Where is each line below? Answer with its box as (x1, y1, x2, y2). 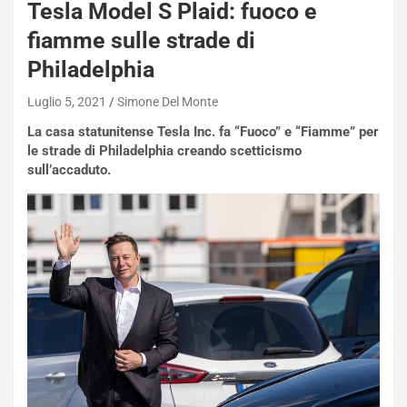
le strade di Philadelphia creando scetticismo (27, 142, 302, 159)
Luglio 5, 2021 (27, 94, 106, 109)
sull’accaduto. (27, 161, 111, 178)
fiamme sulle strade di (27, 26, 255, 54)
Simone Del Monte (117, 94, 218, 109)
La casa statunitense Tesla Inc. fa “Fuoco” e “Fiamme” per (27, 123, 379, 140)
